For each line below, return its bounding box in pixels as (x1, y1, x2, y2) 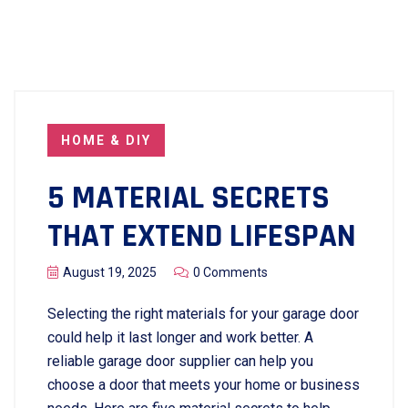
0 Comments (193, 265, 268, 280)
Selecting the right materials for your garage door (47, 305, 359, 322)
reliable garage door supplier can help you (47, 352, 313, 370)
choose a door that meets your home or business (47, 376, 360, 393)
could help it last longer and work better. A (47, 329, 313, 346)
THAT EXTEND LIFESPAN (47, 216, 356, 257)
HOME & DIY (61, 133, 151, 148)
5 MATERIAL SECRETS (47, 178, 330, 219)
